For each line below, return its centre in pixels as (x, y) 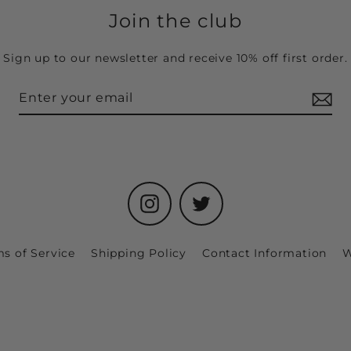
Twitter (232, 199)
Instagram (190, 199)
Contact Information (265, 253)
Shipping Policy (139, 253)
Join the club (175, 21)
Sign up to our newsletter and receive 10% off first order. (175, 58)
